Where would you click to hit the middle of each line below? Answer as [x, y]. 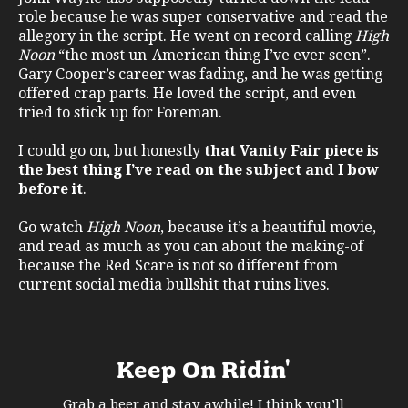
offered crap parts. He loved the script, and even [187, 94]
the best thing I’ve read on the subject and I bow [199, 170]
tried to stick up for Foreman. [122, 113]
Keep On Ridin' [204, 370]
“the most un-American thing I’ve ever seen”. [213, 56]
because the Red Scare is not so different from [178, 266]
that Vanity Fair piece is [291, 151]
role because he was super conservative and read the [203, 17]
